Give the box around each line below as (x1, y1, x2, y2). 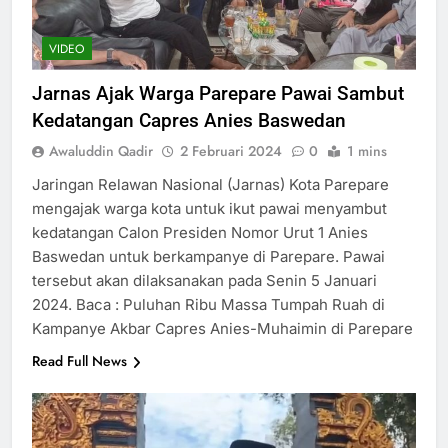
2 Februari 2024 (180, 140, 282, 161)
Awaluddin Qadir (49, 140, 153, 161)
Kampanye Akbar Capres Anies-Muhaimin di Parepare (32, 318, 413, 338)
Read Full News (32, 350, 127, 371)
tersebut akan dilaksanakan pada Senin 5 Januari (32, 270, 377, 290)
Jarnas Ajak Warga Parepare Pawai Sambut (32, 81, 404, 105)
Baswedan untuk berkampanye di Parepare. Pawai (32, 246, 385, 266)
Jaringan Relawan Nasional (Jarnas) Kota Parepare (32, 174, 389, 194)
